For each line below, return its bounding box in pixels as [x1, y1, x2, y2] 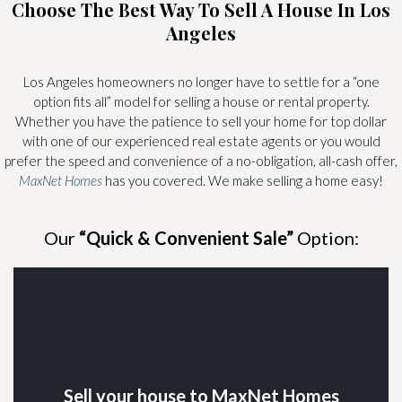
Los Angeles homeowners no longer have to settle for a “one [22, 73, 380, 90]
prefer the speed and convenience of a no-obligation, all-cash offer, [4, 152, 398, 169]
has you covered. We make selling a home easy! [102, 171, 383, 188]
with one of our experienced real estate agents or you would [22, 132, 380, 149]
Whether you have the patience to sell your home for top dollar [15, 112, 387, 129]
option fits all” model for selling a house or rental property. [32, 92, 370, 109]
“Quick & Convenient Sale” [78, 226, 293, 249]
